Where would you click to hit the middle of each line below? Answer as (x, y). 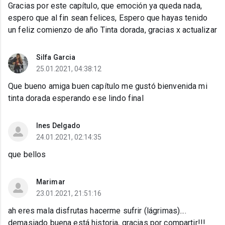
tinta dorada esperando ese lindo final (76, 98)
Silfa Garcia (56, 58)
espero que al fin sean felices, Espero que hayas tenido (108, 18)
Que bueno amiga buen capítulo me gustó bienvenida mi (108, 86)
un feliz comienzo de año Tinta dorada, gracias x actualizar (113, 30)
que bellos (27, 155)
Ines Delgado (59, 126)
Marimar (51, 182)
